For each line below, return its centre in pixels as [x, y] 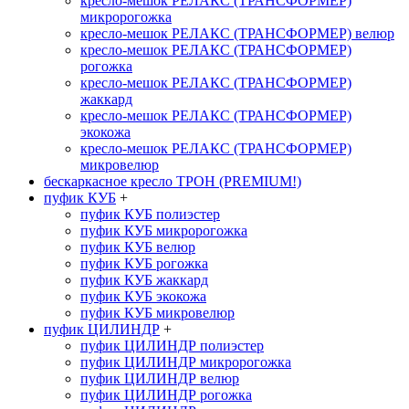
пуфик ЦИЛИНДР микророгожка [186, 362]
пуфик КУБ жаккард [144, 280]
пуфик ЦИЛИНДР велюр [160, 378]
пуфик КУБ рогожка [144, 263]
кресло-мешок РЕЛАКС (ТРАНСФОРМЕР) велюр [237, 33]
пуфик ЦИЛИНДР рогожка [166, 395]
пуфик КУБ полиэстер [150, 214]
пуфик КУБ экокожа [143, 296]
